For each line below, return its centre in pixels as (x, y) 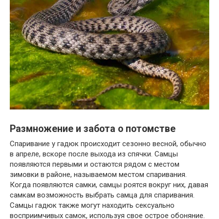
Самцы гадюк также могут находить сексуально (92, 205)
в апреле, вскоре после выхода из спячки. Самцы (94, 154)
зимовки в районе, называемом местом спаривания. (98, 174)
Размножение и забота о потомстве (93, 129)
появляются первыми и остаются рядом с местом (95, 164)
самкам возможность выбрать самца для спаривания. (102, 195)
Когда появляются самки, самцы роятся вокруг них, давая (109, 185)
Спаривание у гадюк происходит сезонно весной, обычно (108, 143)
